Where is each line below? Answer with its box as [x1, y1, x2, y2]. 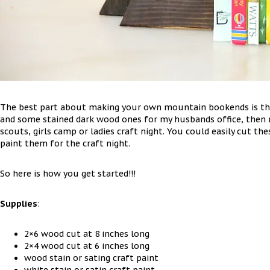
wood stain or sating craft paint [24, 253, 159, 263]
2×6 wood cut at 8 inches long [24, 228, 149, 239]
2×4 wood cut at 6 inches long [24, 240, 149, 251]
